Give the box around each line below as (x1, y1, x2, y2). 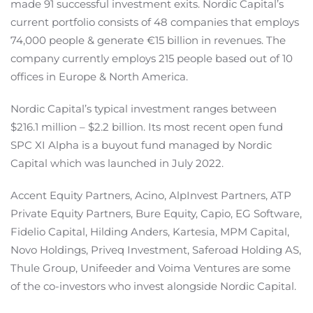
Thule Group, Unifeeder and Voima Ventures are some (10, 261, 291, 275)
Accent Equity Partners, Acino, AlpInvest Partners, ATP (10, 189, 291, 203)
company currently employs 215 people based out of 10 (10, 52, 293, 66)
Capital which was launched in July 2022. (10, 156, 224, 170)
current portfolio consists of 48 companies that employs (10, 15, 299, 29)
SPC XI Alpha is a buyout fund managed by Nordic (10, 138, 272, 152)
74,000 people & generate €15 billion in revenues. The (10, 34, 286, 48)
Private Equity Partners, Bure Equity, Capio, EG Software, (10, 207, 302, 221)
